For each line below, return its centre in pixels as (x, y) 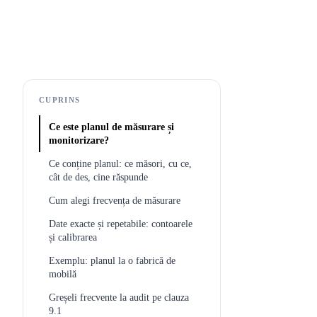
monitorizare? (79, 140)
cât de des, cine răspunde (98, 177)
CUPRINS (60, 100)
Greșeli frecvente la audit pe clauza (119, 298)
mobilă (63, 274)
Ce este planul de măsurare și (111, 127)
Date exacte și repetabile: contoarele (121, 224)
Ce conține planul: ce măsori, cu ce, (120, 164)
